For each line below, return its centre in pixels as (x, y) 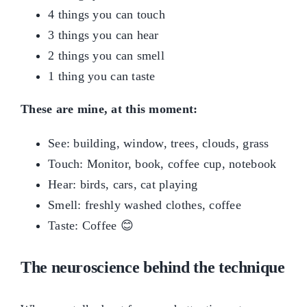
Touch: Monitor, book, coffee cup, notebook (162, 164)
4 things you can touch (107, 15)
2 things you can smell (106, 56)
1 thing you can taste (102, 76)
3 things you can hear (103, 35)
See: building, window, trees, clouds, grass (159, 144)
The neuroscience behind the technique (153, 268)
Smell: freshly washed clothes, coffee (145, 205)
